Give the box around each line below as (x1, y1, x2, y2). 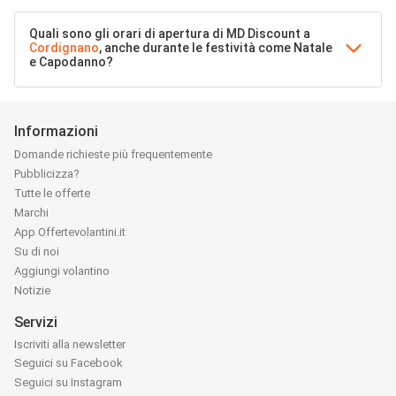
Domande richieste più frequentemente (14, 148, 212, 162)
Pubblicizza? (14, 167, 80, 181)
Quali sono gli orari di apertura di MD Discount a (29, 27, 310, 41)
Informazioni (14, 123, 98, 140)
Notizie (14, 284, 50, 298)
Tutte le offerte (14, 187, 90, 201)
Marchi (14, 206, 49, 220)
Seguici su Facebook (14, 355, 123, 369)
